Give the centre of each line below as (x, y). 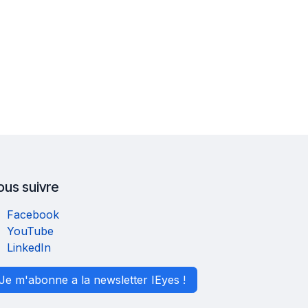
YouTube (30, 231)
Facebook (33, 215)
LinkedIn (29, 248)
